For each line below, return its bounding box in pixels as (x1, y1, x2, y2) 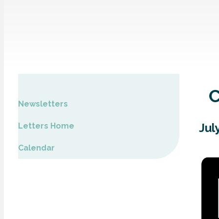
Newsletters (18, 99, 68, 109)
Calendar (18, 143, 55, 153)
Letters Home (18, 121, 74, 131)
